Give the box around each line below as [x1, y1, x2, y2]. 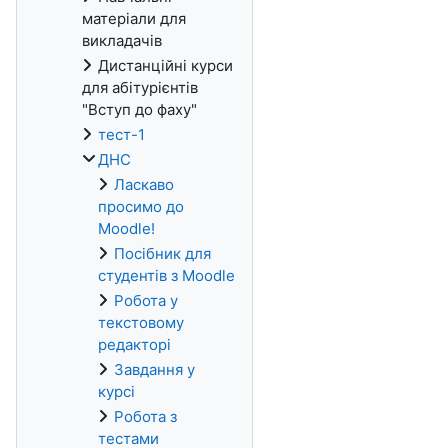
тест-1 [98, 125, 145, 144]
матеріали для [82, 9, 186, 28]
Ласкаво [114, 175, 174, 194]
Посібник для [114, 244, 211, 263]
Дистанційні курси [98, 56, 233, 75]
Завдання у [114, 360, 195, 379]
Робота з [114, 407, 177, 426]
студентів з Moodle [98, 266, 235, 285]
